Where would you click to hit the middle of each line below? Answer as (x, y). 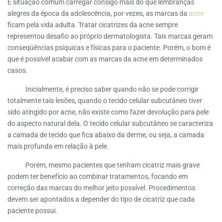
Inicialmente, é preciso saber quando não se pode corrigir (103, 89)
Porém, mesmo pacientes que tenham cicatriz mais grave (104, 165)
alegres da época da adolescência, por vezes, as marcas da (98, 14)
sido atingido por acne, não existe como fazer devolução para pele (108, 112)
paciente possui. (33, 211)
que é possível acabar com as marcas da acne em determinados (105, 59)
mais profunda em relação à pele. (58, 146)
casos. (18, 71)
